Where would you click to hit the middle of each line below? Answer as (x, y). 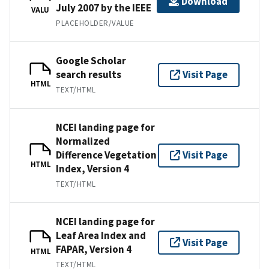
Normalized (83, 141)
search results (89, 74)
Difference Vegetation (106, 155)
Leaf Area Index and (101, 235)
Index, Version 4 (92, 168)
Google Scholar (91, 60)
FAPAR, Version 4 (94, 249)
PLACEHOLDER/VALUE (95, 23)
